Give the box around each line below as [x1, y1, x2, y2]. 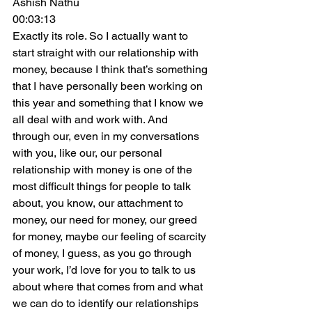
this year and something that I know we [13, 96, 206, 109]
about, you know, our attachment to [13, 196, 186, 210]
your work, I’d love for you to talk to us [13, 263, 198, 276]
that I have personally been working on [13, 79, 205, 93]
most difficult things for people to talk [13, 180, 194, 193]
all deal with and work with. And [13, 113, 171, 126]
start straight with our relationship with [13, 46, 201, 59]
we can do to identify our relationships [13, 297, 201, 310]
